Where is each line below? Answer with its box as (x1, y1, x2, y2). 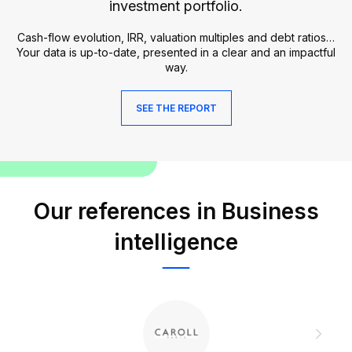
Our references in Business (33, 198, 319, 225)
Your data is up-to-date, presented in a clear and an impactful (16, 46, 335, 60)
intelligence (114, 229, 238, 256)
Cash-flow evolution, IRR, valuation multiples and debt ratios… (17, 31, 335, 45)
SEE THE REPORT (135, 102, 217, 115)
